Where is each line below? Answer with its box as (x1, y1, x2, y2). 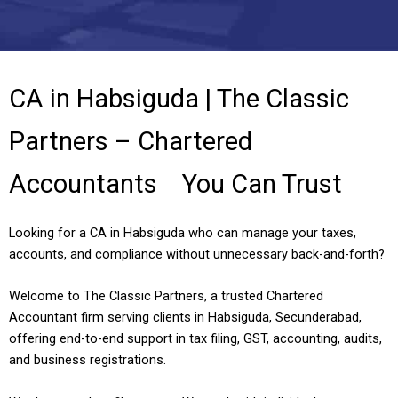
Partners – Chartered (9, 125, 252, 156)
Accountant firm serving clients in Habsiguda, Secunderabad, (9, 309, 362, 326)
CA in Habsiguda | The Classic (9, 83, 349, 114)
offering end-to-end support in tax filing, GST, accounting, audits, (9, 330, 382, 347)
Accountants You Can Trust (9, 168, 342, 199)
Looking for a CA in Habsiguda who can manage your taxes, (9, 225, 356, 242)
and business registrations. (9, 352, 166, 369)
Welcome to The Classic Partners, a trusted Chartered (9, 288, 323, 305)
